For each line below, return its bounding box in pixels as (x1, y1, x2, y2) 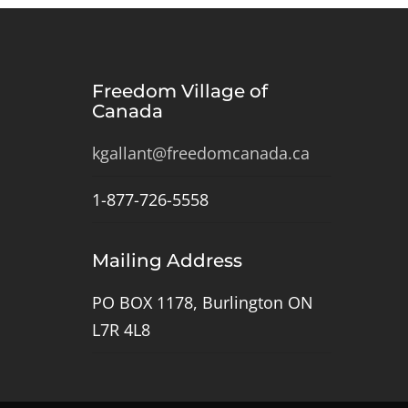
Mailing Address (92, 250, 242, 272)
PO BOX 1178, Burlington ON (92, 291, 313, 314)
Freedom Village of (92, 80, 268, 103)
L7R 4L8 (92, 319, 150, 342)
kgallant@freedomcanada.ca (92, 142, 310, 165)
